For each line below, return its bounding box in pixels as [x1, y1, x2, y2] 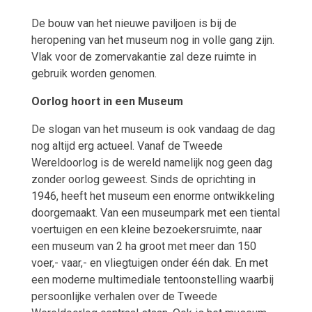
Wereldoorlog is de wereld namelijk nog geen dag [31, 155, 272, 169]
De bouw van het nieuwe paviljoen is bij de [31, 16, 237, 30]
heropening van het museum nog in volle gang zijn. [31, 33, 274, 47]
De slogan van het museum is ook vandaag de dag [31, 122, 275, 136]
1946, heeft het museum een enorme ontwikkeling [31, 189, 274, 203]
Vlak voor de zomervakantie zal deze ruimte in [31, 49, 256, 63]
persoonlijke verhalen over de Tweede [31, 289, 217, 303]
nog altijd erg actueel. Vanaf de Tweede [31, 139, 223, 153]
